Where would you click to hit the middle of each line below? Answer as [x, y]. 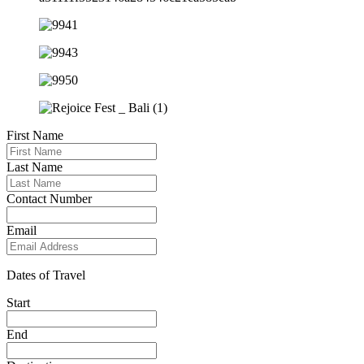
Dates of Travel [46, 275]
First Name [35, 136]
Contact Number [49, 199]
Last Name [35, 167]
